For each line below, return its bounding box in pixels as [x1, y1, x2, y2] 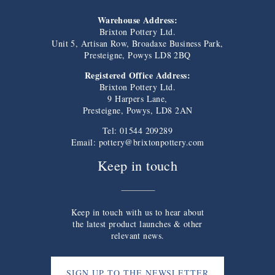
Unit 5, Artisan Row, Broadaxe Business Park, [52, 37, 223, 50]
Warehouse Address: [97, 14, 178, 27]
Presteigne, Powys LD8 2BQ [84, 49, 191, 61]
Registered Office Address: [85, 69, 190, 82]
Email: [71, 136, 99, 149]
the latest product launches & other [72, 218, 203, 230]
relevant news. [110, 230, 165, 242]
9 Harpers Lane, [107, 93, 168, 105]
